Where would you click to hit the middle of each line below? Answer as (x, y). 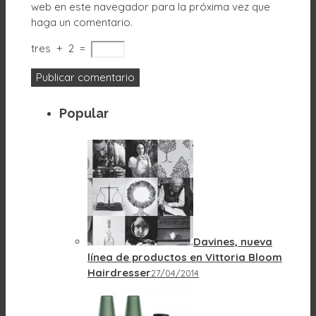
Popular (84, 113)
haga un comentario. (82, 22)
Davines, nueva (233, 241)
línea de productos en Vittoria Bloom (185, 257)
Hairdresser (119, 272)
